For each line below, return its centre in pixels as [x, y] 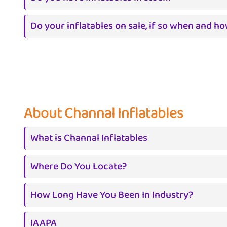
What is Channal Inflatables [89, 138]
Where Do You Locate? [79, 166]
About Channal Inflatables [104, 113]
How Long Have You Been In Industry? [112, 195]
